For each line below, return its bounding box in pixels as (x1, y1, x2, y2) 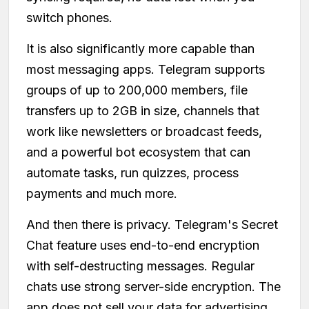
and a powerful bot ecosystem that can (26, 144, 250, 159)
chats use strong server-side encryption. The (26, 279, 281, 294)
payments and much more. (26, 186, 177, 201)
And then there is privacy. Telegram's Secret (26, 217, 278, 232)
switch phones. (26, 10, 112, 25)
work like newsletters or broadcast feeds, (26, 123, 262, 139)
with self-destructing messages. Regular (26, 258, 255, 273)
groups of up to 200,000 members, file (26, 82, 248, 97)
